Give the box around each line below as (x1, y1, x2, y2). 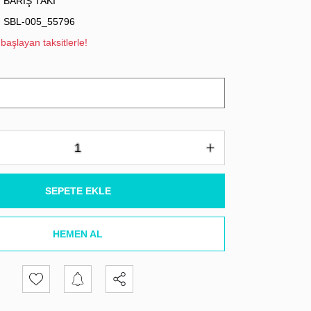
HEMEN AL (53, 228, 103, 239)
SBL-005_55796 (3, 16, 75, 27)
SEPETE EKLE (44, 185, 111, 196)
